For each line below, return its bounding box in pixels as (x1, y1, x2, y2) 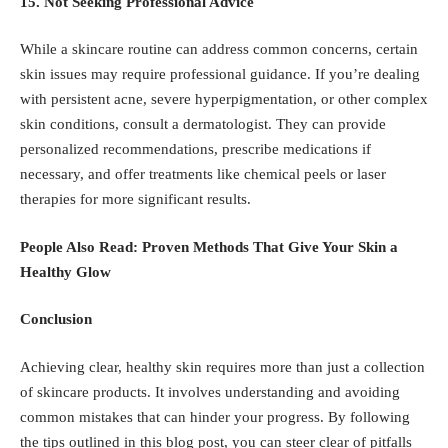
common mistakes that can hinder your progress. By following (20, 408, 410, 425)
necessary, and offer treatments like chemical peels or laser (20, 166, 386, 183)
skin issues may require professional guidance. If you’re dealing (20, 66, 420, 83)
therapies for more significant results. (20, 191, 251, 208)
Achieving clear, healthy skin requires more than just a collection (20, 358, 425, 375)
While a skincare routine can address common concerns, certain (20, 41, 418, 58)
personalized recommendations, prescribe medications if (20, 141, 371, 158)
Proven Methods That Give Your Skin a (142, 238, 398, 255)
